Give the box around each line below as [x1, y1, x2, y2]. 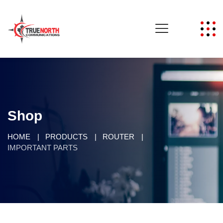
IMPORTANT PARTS [7, 143, 78, 152]
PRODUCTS [45, 132, 88, 141]
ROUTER [103, 132, 134, 141]
